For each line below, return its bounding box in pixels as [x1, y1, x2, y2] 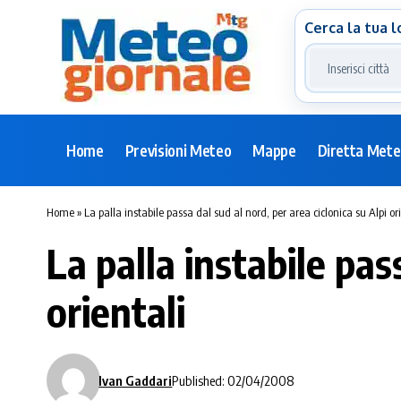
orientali [47, 286, 185, 337]
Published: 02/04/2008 [172, 371, 295, 388]
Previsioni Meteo [124, 140, 232, 160]
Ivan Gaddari [98, 371, 173, 388]
